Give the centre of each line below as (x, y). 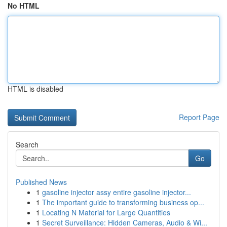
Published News (41, 182)
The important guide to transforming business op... (123, 202)
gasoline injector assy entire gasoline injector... (117, 192)
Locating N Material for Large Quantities (106, 212)
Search (27, 144)
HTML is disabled (35, 89)
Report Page (199, 117)
